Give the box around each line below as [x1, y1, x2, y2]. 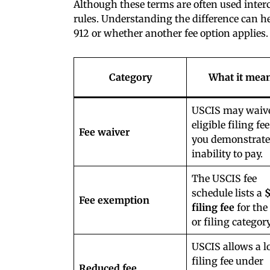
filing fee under [192, 254, 263, 267]
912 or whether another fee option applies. [74, 27, 268, 39]
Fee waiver [79, 125, 130, 138]
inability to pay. [192, 147, 263, 160]
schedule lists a [192, 186, 265, 199]
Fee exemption [79, 193, 149, 206]
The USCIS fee [192, 172, 257, 184]
